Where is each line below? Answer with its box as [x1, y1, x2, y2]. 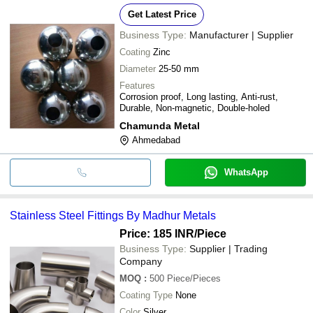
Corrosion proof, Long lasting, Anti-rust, [119, 91, 278, 102]
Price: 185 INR [119, 227, 194, 240]
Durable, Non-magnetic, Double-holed [119, 102, 270, 113]
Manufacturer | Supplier [189, 29, 293, 41]
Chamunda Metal [119, 119, 200, 131]
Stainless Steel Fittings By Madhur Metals [10, 209, 216, 221]
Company [119, 255, 162, 267]
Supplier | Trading [189, 242, 268, 254]
